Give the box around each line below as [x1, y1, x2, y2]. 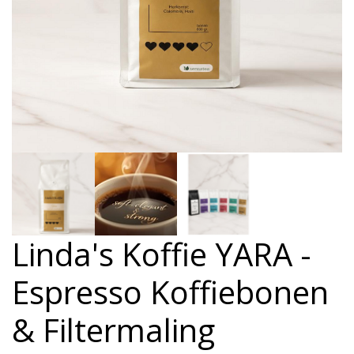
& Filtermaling [12, 307, 215, 352]
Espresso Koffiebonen [12, 269, 329, 314]
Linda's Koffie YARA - [12, 232, 311, 276]
